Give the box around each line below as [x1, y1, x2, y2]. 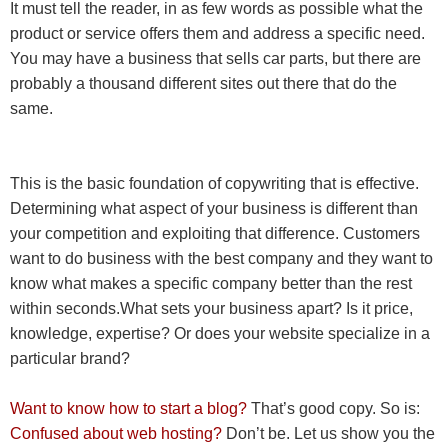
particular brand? [10, 349, 130, 367]
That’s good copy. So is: [247, 399, 420, 417]
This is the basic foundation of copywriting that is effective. [10, 174, 419, 192]
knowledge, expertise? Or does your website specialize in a [10, 324, 430, 342]
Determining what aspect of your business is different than [10, 199, 418, 217]
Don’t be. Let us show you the [222, 424, 435, 442]
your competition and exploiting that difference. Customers [10, 224, 420, 242]
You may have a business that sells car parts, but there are [10, 49, 421, 67]
